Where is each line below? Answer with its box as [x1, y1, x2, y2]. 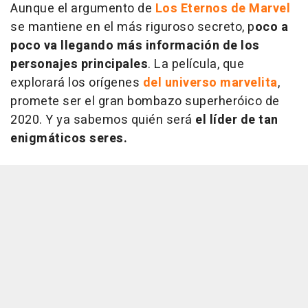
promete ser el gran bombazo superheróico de [10, 91, 280, 111]
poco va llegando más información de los [10, 36, 260, 55]
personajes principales [10, 54, 148, 74]
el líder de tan [195, 110, 278, 129]
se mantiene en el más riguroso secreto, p [10, 17, 255, 36]
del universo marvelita [142, 73, 278, 92]
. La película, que [148, 54, 244, 74]
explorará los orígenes [10, 73, 143, 92]
